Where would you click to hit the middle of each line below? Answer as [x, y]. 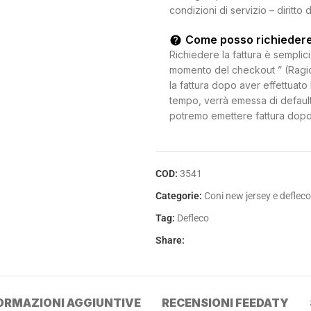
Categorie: [179, 195]
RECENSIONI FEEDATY [225, 302]
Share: [170, 240]
